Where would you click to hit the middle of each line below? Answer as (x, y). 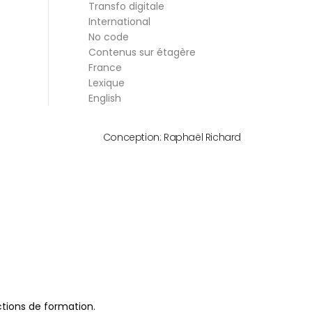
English (104, 98)
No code (108, 37)
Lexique (106, 83)
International (119, 21)
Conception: (133, 137)
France (105, 67)
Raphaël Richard (202, 137)
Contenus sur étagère (142, 52)
